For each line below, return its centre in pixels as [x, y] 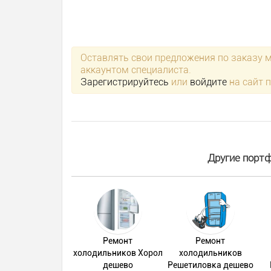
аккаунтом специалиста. [136, 70]
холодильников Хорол [118, 253]
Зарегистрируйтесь [125, 82]
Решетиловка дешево [210, 265]
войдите [208, 82]
